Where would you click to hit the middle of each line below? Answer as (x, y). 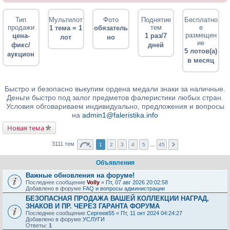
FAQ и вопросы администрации (124, 188)
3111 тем (64, 144)
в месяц (201, 60)
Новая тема (26, 128)
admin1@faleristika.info (120, 115)
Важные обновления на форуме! (80, 175)
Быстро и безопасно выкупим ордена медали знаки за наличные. (115, 89)
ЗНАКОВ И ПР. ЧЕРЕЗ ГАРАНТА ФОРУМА (93, 206)
